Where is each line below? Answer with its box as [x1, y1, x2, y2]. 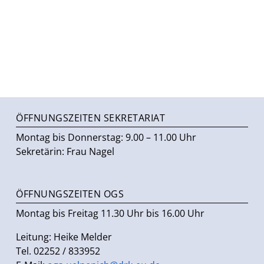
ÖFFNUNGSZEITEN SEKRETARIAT [16, 111, 166, 125]
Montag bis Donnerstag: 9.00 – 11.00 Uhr [16, 131, 197, 144]
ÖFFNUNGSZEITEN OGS [16, 187, 124, 201]
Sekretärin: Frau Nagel [16, 145, 115, 159]
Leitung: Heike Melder [16, 230, 113, 244]
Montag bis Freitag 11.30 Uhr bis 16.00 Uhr [16, 207, 205, 220]
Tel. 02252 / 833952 [16, 245, 101, 258]
